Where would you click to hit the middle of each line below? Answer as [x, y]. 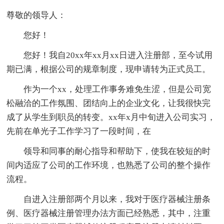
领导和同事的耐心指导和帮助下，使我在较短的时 [109, 151]
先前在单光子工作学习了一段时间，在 [79, 131]
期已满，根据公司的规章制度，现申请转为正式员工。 [109, 69]
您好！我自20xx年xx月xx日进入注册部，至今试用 [110, 55]
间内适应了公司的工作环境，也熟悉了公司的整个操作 [109, 165]
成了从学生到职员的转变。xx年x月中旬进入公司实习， [111, 117]
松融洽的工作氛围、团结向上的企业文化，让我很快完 [109, 103]
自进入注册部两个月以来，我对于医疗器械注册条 [109, 199]
